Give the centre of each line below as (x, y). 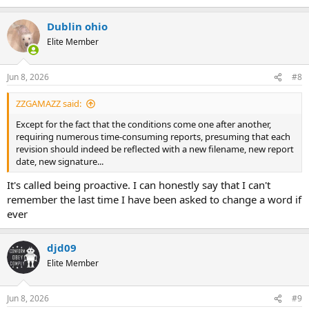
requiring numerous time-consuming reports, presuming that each (153, 137)
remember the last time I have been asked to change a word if (154, 199)
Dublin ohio (77, 26)
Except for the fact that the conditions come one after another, (143, 124)
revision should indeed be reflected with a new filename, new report (155, 149)
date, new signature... (60, 161)
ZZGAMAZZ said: (49, 103)
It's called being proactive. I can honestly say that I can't (139, 185)
